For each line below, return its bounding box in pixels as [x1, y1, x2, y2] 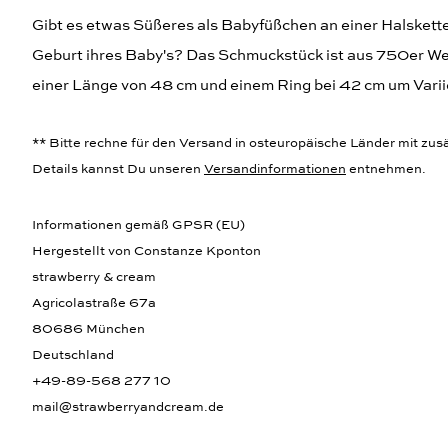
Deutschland [32, 347, 114, 363]
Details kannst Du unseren [32, 161, 204, 177]
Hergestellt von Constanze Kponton [32, 243, 261, 259]
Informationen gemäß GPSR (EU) [32, 217, 245, 233]
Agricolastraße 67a [32, 295, 156, 311]
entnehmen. [346, 161, 426, 177]
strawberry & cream [32, 269, 156, 285]
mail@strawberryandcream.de [32, 399, 224, 415]
